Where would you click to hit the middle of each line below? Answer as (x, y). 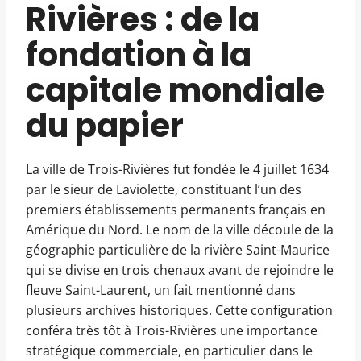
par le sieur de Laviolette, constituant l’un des (164, 190)
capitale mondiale (175, 91)
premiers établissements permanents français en (176, 210)
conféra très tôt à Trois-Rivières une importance (172, 331)
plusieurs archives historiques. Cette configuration (179, 311)
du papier (105, 126)
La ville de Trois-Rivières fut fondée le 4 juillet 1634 (177, 170)
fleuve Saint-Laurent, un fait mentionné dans (161, 290)
